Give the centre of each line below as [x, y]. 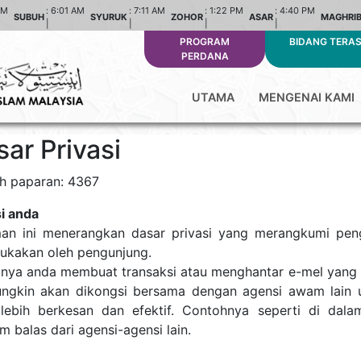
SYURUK [109, 17]
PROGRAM [205, 41]
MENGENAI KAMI [309, 97]
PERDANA [205, 56]
